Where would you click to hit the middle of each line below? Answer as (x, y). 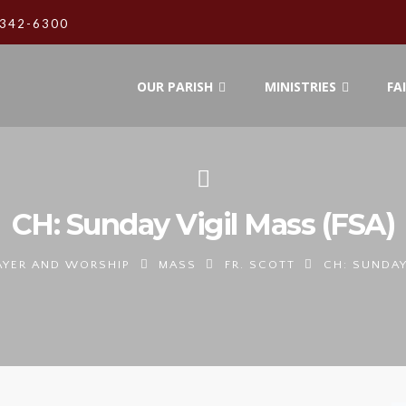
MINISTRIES (300, 86)
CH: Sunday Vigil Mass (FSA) (203, 224)
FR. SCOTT (260, 265)
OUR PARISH (175, 86)
